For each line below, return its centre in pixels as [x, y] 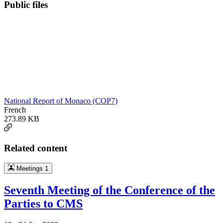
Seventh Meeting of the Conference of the [110, 190]
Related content [36, 148]
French [15, 110]
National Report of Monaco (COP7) [61, 101]
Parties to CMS [43, 204]
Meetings [29, 169]
